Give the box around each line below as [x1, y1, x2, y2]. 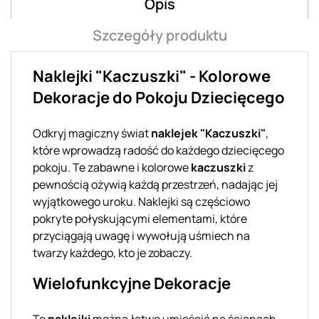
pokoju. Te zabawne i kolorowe [33, 159, 191, 175]
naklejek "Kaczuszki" [151, 125, 266, 141]
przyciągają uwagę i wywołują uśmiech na [33, 227, 250, 244]
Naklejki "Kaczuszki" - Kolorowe [33, 65, 271, 87]
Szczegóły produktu [92, 25, 227, 45]
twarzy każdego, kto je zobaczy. [33, 244, 192, 261]
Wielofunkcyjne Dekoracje [33, 272, 231, 294]
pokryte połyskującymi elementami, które [33, 210, 247, 226]
